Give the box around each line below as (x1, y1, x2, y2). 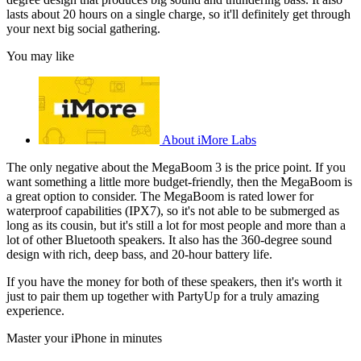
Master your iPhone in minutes (6, 330, 162, 345)
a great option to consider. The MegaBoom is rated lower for (6, 189, 313, 203)
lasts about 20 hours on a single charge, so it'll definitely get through (6, 6, 351, 21)
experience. (6, 303, 64, 317)
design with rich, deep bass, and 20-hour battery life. (6, 247, 272, 261)
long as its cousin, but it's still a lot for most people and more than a (6, 218, 346, 232)
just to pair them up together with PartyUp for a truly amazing (6, 288, 319, 303)
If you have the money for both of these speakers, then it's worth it (6, 274, 342, 288)
